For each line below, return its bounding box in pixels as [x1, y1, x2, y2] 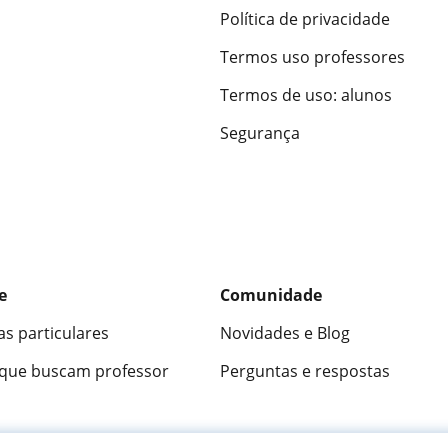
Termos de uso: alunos [220, 84, 392, 107]
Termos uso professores [220, 46, 405, 69]
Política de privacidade [220, 8, 390, 31]
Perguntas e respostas [220, 360, 390, 383]
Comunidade [220, 284, 322, 307]
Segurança [220, 122, 300, 145]
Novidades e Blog [220, 322, 350, 345]
